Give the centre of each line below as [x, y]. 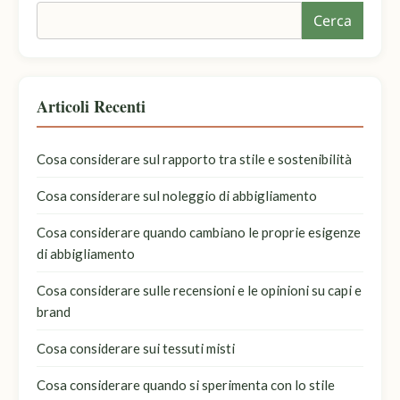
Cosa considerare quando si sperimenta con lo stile [186, 384]
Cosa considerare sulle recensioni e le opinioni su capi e [199, 290]
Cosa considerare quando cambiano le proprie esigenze [199, 232]
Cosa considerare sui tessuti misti [136, 348]
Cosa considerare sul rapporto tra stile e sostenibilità [194, 158]
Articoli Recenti [91, 106]
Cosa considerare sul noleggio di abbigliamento [177, 195]
